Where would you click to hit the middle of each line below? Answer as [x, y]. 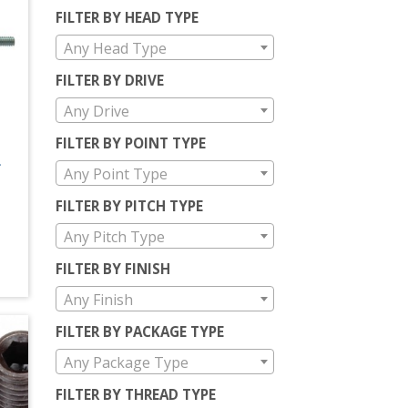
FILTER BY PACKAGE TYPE [140, 331]
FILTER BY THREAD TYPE [136, 394]
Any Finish [98, 299]
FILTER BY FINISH [113, 268]
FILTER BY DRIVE [110, 80]
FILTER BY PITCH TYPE [129, 205]
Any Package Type [126, 362]
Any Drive [97, 111]
